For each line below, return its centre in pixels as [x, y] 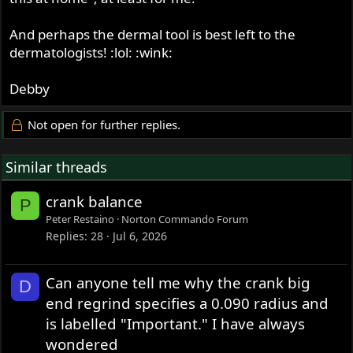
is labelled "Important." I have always [176, 323]
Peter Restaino [80, 219]
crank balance [95, 201]
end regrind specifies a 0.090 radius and [188, 303]
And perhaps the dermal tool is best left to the [153, 34]
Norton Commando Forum [185, 219]
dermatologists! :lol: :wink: [91, 52]
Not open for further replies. [102, 124]
